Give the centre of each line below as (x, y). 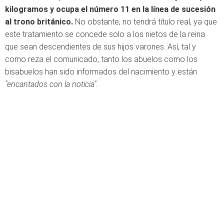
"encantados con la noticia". (52, 84)
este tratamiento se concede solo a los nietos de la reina (105, 34)
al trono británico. (39, 22)
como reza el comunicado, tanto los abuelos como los (101, 59)
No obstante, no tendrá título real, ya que (145, 22)
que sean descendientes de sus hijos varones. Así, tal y (100, 47)
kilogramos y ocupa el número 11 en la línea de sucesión (110, 9)
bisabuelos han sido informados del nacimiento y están (101, 72)
